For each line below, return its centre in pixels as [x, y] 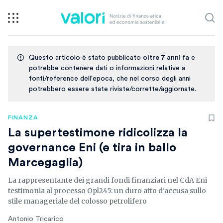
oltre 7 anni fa [166, 58]
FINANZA [23, 117]
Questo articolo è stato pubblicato [86, 58]
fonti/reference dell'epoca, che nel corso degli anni [110, 79]
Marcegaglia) [45, 163]
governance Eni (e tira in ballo [92, 148]
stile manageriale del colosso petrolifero [77, 201]
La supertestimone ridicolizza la [98, 133]
